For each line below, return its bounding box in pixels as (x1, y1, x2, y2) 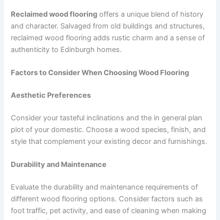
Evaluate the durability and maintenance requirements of (11, 183, 198, 192)
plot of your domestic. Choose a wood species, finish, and (11, 125, 206, 134)
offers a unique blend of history (97, 9, 204, 19)
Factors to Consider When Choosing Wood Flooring (11, 68, 190, 78)
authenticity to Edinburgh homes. (11, 45, 122, 54)
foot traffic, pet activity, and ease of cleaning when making (11, 206, 207, 216)
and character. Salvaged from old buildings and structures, (11, 21, 205, 30)
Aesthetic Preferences (11, 91, 91, 100)
